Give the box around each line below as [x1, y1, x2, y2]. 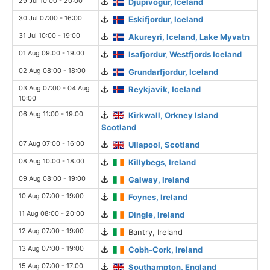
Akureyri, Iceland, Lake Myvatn [128, 31, 250, 42]
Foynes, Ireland [128, 192, 188, 202]
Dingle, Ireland [128, 209, 185, 219]
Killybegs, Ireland [128, 157, 196, 167]
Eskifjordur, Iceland [128, 14, 204, 24]
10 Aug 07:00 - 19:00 [19, 191, 84, 200]
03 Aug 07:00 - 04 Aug [19, 83, 90, 92]
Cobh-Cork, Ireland [128, 244, 203, 254]
